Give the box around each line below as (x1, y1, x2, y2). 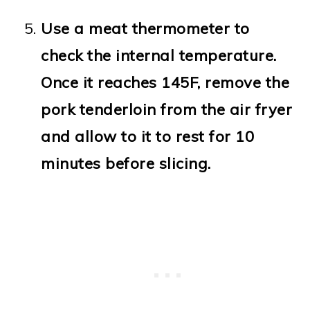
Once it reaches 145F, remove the (41, 72, 290, 92)
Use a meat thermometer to (41, 18, 250, 38)
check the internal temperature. (41, 45, 277, 65)
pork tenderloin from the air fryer (41, 99, 293, 119)
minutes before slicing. (41, 153, 211, 173)
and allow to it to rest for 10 (41, 126, 255, 146)
